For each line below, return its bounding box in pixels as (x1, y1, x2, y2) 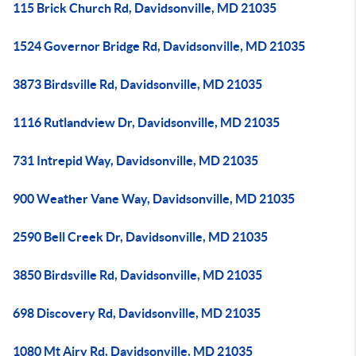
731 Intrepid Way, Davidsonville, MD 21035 (13, 153, 258, 168)
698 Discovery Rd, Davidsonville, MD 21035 (13, 306, 261, 320)
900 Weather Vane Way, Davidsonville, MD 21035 (13, 192, 295, 206)
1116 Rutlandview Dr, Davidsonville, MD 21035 (13, 115, 280, 130)
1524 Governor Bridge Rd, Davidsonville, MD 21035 (13, 39, 305, 53)
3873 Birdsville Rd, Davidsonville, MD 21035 (13, 77, 262, 91)
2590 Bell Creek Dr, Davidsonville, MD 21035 (13, 230, 268, 244)
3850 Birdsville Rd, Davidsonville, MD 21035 (13, 268, 262, 282)
